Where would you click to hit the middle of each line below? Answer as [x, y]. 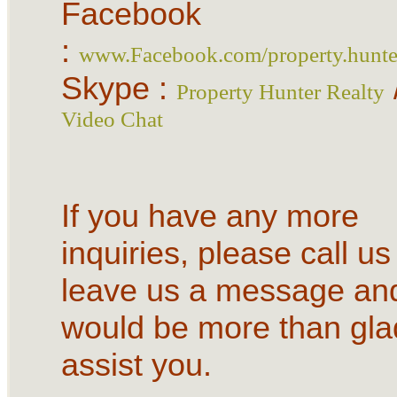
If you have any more [210, 215]
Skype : [118, 88]
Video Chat [112, 119]
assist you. [136, 364]
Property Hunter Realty [280, 91]
